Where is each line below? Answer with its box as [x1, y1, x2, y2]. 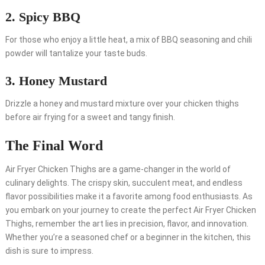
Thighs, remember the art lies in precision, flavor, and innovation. [5, 219, 248, 229]
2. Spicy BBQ [5, 9, 80, 25]
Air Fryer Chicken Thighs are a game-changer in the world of [5, 164, 231, 174]
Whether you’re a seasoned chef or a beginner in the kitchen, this [5, 232, 251, 243]
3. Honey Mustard [5, 73, 107, 89]
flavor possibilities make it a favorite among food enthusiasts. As [5, 192, 253, 202]
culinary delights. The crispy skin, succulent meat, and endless [5, 178, 243, 188]
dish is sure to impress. [5, 246, 93, 256]
